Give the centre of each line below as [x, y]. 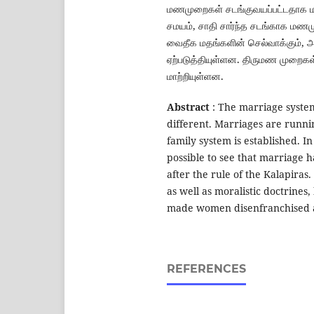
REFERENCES [206, 268]
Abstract [188, 107]
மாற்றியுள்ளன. [195, 76]
